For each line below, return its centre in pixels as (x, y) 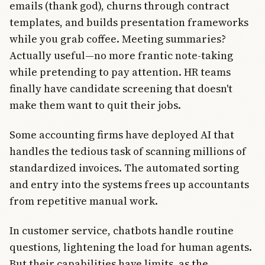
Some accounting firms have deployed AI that (122, 135)
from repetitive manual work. (84, 201)
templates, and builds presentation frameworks (129, 22)
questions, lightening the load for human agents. (131, 247)
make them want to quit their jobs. (95, 105)
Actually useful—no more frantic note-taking (121, 55)
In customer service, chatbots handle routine (122, 231)
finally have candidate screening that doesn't (121, 88)
